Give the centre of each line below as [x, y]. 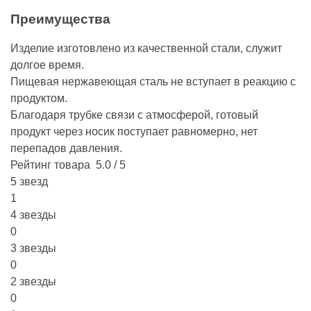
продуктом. [39, 98]
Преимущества [60, 19]
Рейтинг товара [50, 165]
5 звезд [29, 182]
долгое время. [47, 65]
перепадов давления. [66, 148]
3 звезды [33, 248]
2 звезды [33, 281]
